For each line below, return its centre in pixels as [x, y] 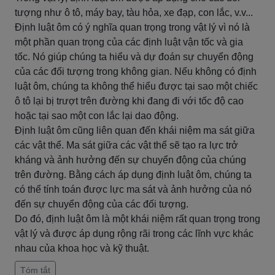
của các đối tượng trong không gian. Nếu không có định [136, 72]
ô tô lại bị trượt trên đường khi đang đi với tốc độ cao [129, 101]
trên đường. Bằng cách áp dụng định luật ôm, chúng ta [133, 175]
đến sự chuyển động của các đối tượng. [102, 204]
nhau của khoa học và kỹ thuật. [82, 248]
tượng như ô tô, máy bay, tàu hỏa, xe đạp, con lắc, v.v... [134, 13]
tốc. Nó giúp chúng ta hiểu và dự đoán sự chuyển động [134, 57]
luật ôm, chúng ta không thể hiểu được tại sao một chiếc [136, 86]
